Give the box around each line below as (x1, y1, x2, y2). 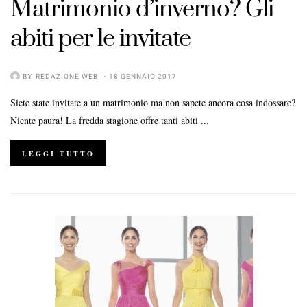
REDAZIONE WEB (36, 71, 98, 82)
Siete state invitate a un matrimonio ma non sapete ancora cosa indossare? (10, 95, 295, 109)
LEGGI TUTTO (22, 148, 95, 158)
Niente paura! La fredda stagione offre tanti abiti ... (10, 113, 209, 127)
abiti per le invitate (10, 23, 191, 54)
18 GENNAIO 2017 (109, 71, 177, 82)
